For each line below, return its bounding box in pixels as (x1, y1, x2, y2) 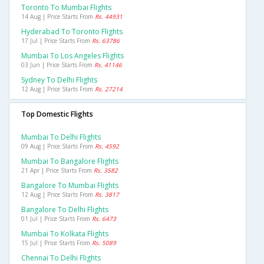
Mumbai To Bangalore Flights (21, 156, 118, 167)
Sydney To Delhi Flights (21, 75, 97, 85)
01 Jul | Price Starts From (21, 214, 92, 223)
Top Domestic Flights (21, 109, 93, 120)
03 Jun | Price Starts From (21, 61, 94, 70)
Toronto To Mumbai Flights (21, 2, 111, 13)
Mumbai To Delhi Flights (21, 132, 101, 143)
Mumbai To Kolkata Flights (21, 229, 108, 239)
